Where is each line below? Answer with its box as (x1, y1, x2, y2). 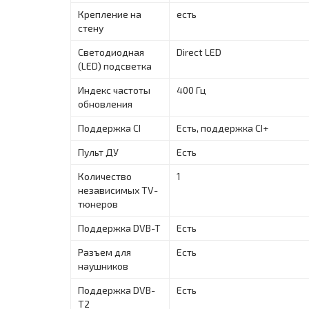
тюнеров (78, 197, 118, 210)
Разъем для (78, 246, 131, 258)
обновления (78, 97, 132, 110)
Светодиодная (78, 46, 144, 58)
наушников (78, 259, 128, 272)
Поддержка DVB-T (78, 221, 161, 234)
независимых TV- (78, 183, 158, 196)
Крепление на (78, 8, 141, 20)
